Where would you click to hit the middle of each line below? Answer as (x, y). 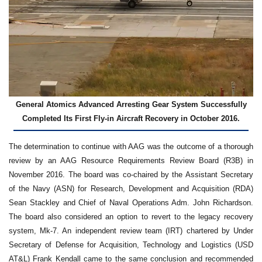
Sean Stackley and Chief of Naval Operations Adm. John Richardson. (131, 203)
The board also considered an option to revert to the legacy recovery (131, 217)
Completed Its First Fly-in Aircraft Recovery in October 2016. (131, 118)
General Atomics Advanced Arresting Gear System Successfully (131, 104)
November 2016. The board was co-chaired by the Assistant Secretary (131, 175)
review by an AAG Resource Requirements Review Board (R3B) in (131, 161)
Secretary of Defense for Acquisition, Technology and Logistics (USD (131, 245)
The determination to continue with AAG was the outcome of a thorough (131, 147)
